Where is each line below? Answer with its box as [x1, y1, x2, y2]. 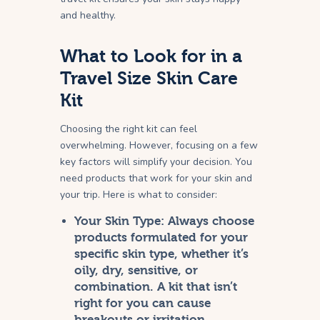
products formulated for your [74, 231, 249, 245]
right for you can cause [74, 296, 211, 311]
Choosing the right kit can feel [60, 122, 197, 136]
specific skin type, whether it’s [74, 247, 249, 261]
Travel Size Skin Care [60, 68, 238, 89]
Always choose [164, 214, 255, 229]
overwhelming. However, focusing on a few [60, 139, 258, 153]
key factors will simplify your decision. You [60, 155, 252, 169]
